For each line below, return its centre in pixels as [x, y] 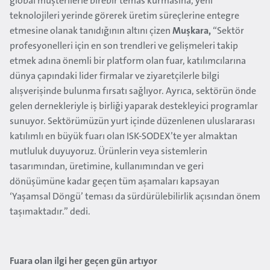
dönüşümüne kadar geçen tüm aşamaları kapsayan [115, 182]
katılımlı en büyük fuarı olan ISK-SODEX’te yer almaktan [124, 137]
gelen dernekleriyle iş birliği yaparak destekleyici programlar [134, 107]
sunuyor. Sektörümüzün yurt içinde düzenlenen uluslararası [132, 122]
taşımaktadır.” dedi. [50, 212]
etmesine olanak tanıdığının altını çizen [90, 31]
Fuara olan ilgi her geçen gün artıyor [83, 262]
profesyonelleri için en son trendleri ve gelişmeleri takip [124, 46]
